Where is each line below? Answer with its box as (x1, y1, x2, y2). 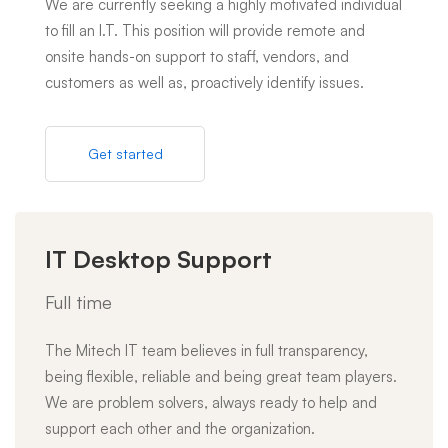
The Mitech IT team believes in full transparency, (45, 341, 368, 360)
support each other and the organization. (45, 419, 315, 438)
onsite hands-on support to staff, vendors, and (45, 47, 349, 66)
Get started (87, 145, 163, 162)
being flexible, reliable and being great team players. (45, 367, 397, 386)
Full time (45, 291, 112, 313)
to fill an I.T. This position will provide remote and (45, 21, 365, 40)
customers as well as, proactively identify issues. (45, 73, 364, 92)
